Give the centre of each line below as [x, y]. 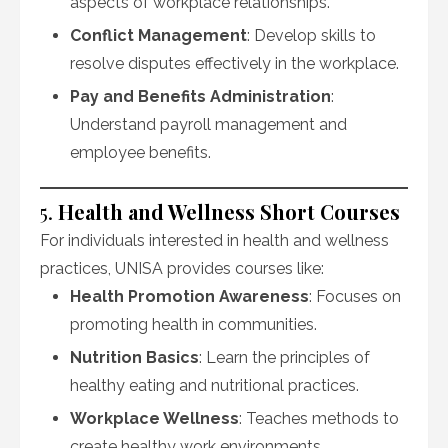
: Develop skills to [311, 35]
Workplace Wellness [154, 418]
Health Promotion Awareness [189, 296]
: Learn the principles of [284, 357]
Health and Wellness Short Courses [229, 211]
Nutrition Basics [134, 357]
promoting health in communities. [193, 324]
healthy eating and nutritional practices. [214, 385]
